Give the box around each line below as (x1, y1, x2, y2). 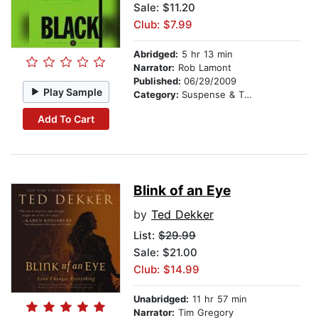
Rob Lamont (175, 62, 231, 74)
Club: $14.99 (133, 263, 199, 277)
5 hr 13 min (178, 48, 233, 60)
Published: (133, 75, 184, 87)
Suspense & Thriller (182, 89, 244, 101)
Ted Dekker (151, 207, 214, 222)
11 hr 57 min (189, 293, 247, 305)
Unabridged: (133, 293, 189, 305)
